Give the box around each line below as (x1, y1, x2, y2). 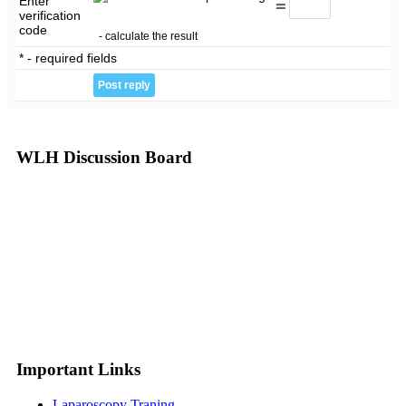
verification (19, 7, 82, 23)
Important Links (16, 359, 140, 379)
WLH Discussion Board (16, 148, 192, 168)
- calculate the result (99, 29, 198, 43)
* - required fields (19, 50, 118, 65)
